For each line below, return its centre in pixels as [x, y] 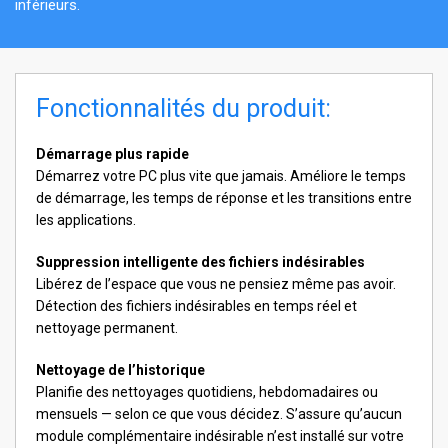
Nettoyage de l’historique [120, 370]
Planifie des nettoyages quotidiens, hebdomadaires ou [207, 392]
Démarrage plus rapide [112, 154]
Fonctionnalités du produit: [183, 109]
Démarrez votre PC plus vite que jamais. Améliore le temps [221, 176]
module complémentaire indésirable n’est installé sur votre [220, 436]
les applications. [86, 220]
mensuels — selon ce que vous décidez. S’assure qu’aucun [219, 414]
